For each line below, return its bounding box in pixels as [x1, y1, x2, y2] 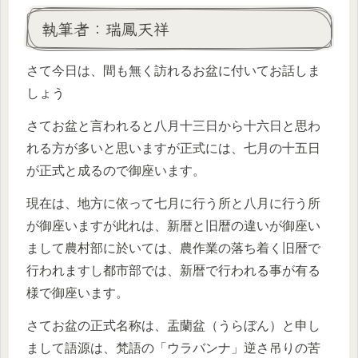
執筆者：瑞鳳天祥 [42, 16, 169, 40]
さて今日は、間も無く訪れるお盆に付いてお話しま [26, 64, 320, 78]
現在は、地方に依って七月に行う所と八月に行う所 [26, 196, 320, 210]
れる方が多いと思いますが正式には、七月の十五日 [26, 141, 320, 156]
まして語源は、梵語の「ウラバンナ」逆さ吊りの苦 [26, 340, 320, 355]
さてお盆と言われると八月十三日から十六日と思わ [26, 119, 320, 133]
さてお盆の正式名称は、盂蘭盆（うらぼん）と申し [26, 318, 320, 332]
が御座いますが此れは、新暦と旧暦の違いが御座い [26, 218, 320, 233]
